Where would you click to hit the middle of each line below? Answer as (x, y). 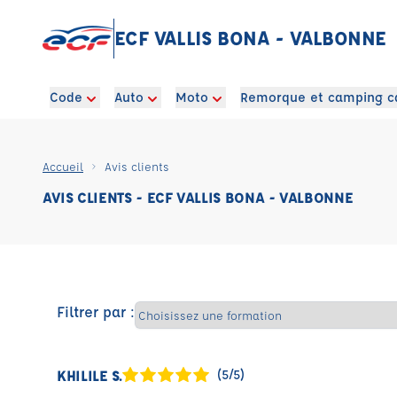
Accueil (63, 166)
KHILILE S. (90, 375)
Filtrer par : (96, 311)
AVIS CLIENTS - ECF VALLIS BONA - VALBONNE (198, 197)
